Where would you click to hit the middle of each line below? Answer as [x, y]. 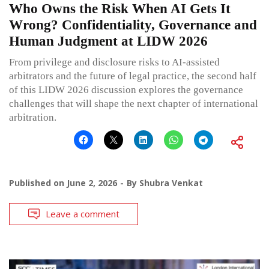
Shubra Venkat [171, 183]
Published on [38, 183]
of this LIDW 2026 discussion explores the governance [126, 89]
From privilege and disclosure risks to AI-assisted [114, 62]
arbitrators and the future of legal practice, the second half [133, 76]
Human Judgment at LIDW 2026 [108, 41]
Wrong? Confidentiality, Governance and [133, 25]
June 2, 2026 [92, 183]
